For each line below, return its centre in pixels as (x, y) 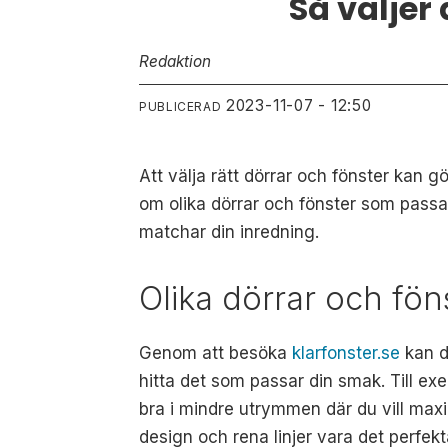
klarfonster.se (346, 353)
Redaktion (175, 61)
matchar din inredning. (229, 231)
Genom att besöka (216, 353)
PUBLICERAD (180, 107)
